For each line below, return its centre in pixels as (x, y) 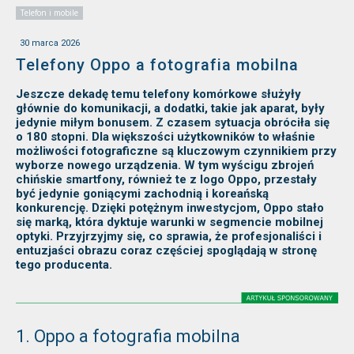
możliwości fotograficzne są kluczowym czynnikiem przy (176, 151)
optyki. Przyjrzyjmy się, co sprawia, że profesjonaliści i (169, 237)
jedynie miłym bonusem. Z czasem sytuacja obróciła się (173, 123)
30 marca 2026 (50, 43)
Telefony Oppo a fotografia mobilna (157, 65)
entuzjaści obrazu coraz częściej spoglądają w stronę (166, 251)
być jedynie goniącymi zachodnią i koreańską (142, 194)
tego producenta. (64, 265)
